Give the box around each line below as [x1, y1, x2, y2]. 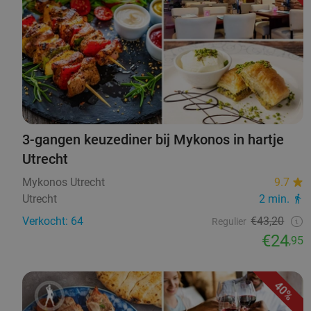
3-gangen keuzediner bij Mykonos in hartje [22, 131, 284, 149]
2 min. [259, 192, 290, 206]
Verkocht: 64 [22, 215, 83, 228]
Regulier [212, 216, 247, 228]
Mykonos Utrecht [22, 176, 105, 190]
